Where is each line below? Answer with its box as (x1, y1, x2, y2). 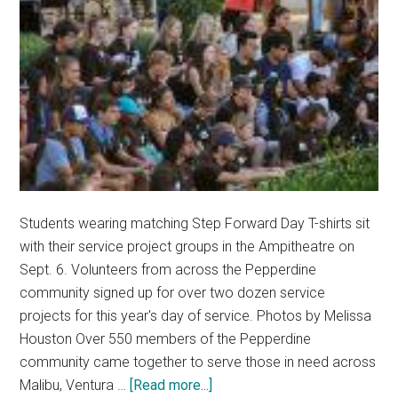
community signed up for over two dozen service (20, 284, 326, 302)
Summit (62, 89, 110, 107)
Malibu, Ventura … (20, 377, 131, 394)
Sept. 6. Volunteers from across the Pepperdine (20, 261, 317, 279)
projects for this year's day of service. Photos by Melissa (20, 307, 372, 325)
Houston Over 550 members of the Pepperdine (20, 330, 312, 348)
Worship (62, 66, 115, 84)
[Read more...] (130, 377, 213, 394)
